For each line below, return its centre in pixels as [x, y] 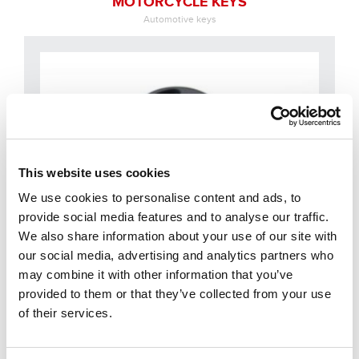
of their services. [65, 313]
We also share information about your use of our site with [178, 236]
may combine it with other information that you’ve [156, 274]
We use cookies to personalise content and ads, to [160, 198]
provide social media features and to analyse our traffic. [174, 217]
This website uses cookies [95, 172]
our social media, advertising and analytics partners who [176, 255]
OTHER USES [179, 313]
